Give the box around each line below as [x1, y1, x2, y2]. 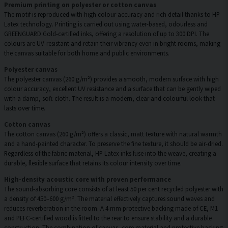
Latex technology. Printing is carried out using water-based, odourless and [4, 20, 208, 28]
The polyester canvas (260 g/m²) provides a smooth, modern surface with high [4, 75, 219, 83]
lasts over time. [4, 104, 45, 112]
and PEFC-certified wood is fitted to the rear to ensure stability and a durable [4, 213, 212, 222]
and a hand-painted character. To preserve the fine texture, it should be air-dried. [4, 139, 223, 148]
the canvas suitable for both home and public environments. [4, 49, 169, 58]
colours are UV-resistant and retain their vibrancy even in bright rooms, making [4, 39, 220, 48]
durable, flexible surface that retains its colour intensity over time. [4, 158, 182, 167]
